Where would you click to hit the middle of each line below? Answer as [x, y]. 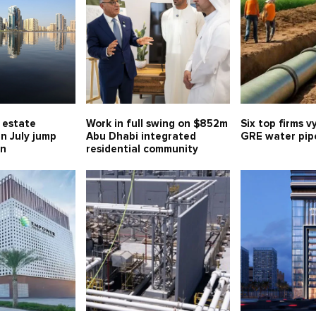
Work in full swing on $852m [157, 124]
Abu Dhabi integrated [141, 137]
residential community [142, 150]
